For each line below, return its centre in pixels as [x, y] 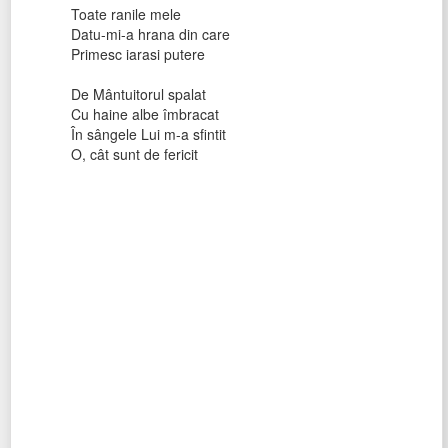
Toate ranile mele [126, 14]
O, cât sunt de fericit [134, 154]
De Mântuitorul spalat [138, 94]
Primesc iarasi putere [138, 54]
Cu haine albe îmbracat [145, 114]
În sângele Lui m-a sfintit [148, 134]
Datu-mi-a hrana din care [150, 34]
